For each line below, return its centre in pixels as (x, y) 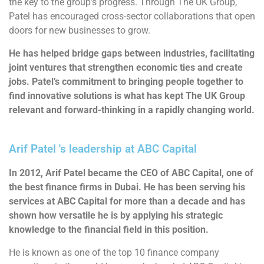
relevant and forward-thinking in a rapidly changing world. (132, 110)
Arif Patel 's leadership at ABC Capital (103, 149)
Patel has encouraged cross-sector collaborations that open (132, 16)
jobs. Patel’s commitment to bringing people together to (126, 82)
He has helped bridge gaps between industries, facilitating (132, 54)
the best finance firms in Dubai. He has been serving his (127, 187)
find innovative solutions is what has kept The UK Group (127, 96)
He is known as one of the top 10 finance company (114, 253)
